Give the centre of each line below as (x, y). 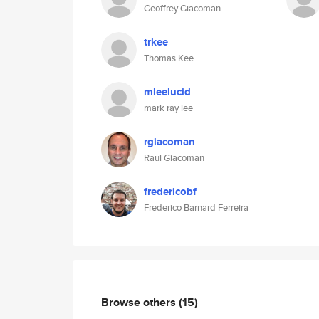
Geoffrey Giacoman (182, 8)
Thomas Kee (169, 58)
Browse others (140, 302)
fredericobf (170, 192)
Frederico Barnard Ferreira (196, 208)
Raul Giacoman (174, 158)
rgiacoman (169, 142)
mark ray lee (168, 108)
